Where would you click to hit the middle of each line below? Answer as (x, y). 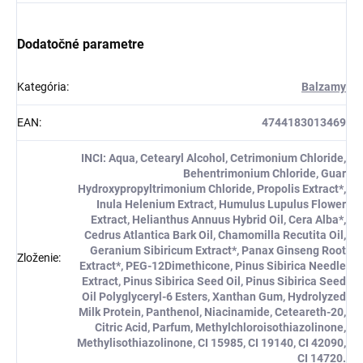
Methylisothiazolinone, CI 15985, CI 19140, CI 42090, (211, 343)
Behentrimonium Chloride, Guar (265, 174)
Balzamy (324, 87)
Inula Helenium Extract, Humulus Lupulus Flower (221, 205)
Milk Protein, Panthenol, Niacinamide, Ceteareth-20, (212, 312)
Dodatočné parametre (81, 45)
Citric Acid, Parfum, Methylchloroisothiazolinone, (220, 328)
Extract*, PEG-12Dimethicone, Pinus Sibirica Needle (213, 266)
